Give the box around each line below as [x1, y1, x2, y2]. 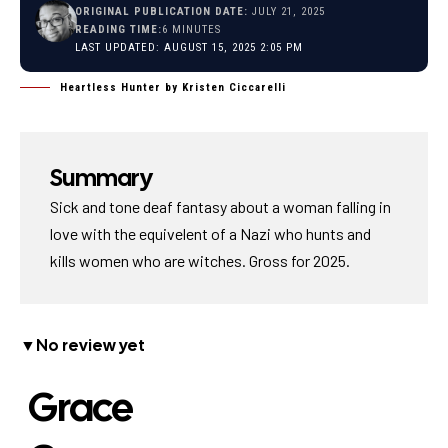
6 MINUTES [162, 23, 222, 36]
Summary [50, 162, 152, 193]
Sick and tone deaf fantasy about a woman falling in [50, 197, 391, 216]
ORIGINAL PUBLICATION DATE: [75, 5, 249, 18]
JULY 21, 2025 [248, 5, 326, 18]
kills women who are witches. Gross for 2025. [50, 251, 350, 270]
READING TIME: [75, 23, 163, 36]
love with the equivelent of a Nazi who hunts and [50, 224, 371, 243]
